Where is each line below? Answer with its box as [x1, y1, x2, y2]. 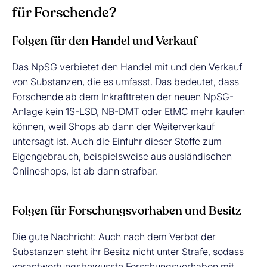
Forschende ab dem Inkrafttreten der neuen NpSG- [12, 91, 234, 103]
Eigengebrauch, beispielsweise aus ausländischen [12, 150, 232, 162]
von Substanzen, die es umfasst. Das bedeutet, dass [12, 76, 239, 88]
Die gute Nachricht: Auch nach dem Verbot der [12, 231, 216, 243]
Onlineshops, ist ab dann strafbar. [12, 165, 160, 177]
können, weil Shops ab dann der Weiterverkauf [12, 120, 215, 132]
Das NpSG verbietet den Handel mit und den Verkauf [12, 61, 242, 73]
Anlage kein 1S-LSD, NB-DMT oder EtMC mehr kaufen [12, 105, 245, 117]
